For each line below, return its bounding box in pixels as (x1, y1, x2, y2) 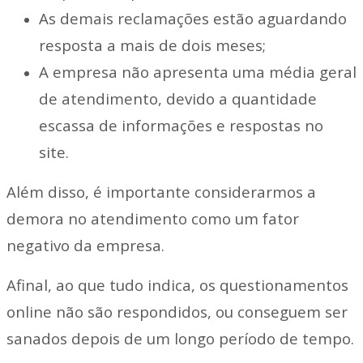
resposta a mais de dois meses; (39, 35, 266, 56)
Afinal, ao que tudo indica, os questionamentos (6, 275, 348, 296)
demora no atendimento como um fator (6, 208, 299, 229)
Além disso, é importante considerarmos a (6, 181, 316, 203)
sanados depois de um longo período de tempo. (6, 328, 354, 349)
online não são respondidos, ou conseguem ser (6, 301, 348, 322)
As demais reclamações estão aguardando (39, 8, 347, 29)
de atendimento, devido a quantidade (39, 88, 317, 109)
